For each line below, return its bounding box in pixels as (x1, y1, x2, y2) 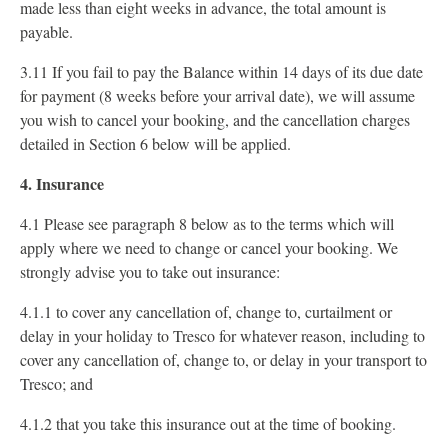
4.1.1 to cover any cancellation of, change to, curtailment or (20, 301, 392, 322)
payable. (20, 21, 73, 42)
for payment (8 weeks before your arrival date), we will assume (20, 85, 415, 106)
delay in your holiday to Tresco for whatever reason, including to (20, 325, 425, 346)
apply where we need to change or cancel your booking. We (20, 237, 398, 258)
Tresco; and (20, 373, 93, 394)
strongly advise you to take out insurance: (20, 261, 280, 282)
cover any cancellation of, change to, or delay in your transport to (20, 349, 427, 370)
